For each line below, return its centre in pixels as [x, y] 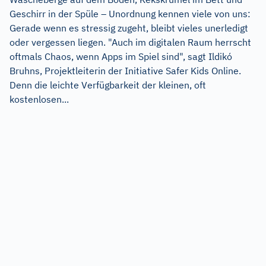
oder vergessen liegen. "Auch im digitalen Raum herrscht [130, 42]
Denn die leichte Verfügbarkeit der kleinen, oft [108, 85]
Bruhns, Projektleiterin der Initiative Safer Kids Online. [125, 70]
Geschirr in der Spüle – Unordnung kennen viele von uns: [130, 13]
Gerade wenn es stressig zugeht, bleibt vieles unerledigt [129, 28]
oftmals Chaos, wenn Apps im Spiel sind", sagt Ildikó [121, 56]
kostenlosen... [39, 99]
